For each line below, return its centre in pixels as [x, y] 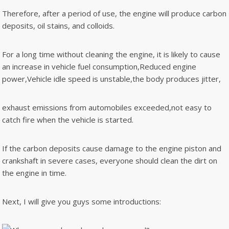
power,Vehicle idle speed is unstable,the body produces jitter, [111, 79]
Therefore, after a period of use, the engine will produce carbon [114, 13]
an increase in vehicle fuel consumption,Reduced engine [99, 66]
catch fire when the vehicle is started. [68, 120]
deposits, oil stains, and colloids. [58, 26]
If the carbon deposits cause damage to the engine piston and [112, 148]
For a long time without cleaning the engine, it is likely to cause [111, 54]
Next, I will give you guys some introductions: [82, 201]
